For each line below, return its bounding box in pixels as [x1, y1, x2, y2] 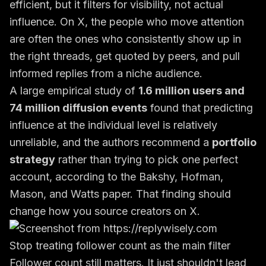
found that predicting [147, 102, 253, 114]
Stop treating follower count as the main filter [9, 239, 230, 252]
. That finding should [130, 188, 231, 200]
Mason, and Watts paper [9, 188, 130, 200]
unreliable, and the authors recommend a [9, 136, 212, 148]
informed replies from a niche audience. [9, 67, 202, 80]
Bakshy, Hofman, [139, 170, 223, 183]
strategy [9, 153, 55, 166]
